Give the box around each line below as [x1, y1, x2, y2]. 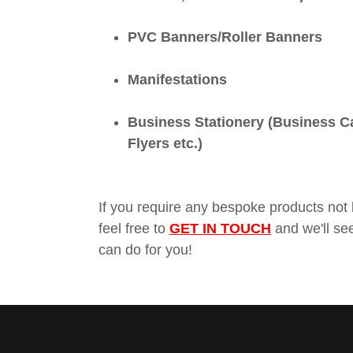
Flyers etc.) [127, 136, 203, 151]
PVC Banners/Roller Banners [127, 29, 322, 45]
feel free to [98, 221, 169, 236]
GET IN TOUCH [169, 221, 271, 236]
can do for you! [98, 242, 192, 258]
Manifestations [127, 72, 227, 87]
